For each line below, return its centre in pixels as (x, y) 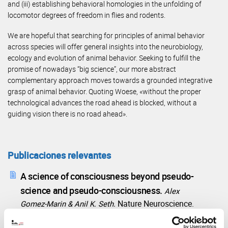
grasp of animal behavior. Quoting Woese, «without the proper (104, 92)
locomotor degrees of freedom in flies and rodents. (87, 15)
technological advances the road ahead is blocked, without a (102, 103)
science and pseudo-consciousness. (92, 190)
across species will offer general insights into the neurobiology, (105, 47)
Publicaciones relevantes (59, 155)
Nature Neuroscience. (156, 203)
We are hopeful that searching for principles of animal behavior (106, 36)
